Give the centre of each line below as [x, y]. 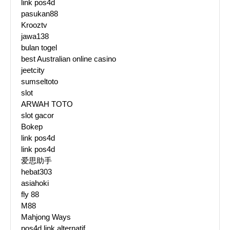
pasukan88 [40, 14]
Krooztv [34, 25]
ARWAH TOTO [47, 104]
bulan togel [39, 48]
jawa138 [35, 36]
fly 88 [30, 195]
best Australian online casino [69, 59]
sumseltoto [40, 82]
